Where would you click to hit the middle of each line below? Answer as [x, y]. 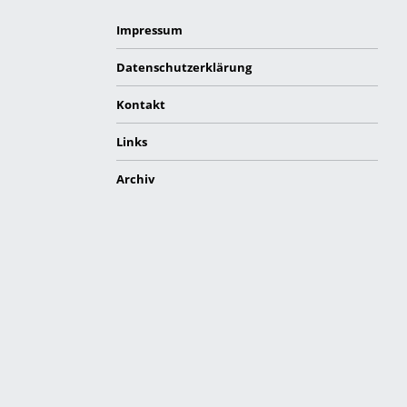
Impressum [149, 30]
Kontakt [140, 104]
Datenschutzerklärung [184, 67]
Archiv [135, 179]
